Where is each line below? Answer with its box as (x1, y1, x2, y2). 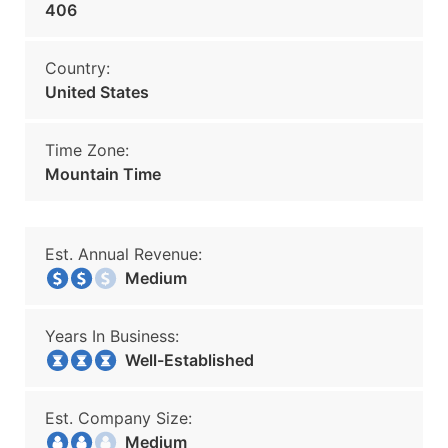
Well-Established (113, 350, 254, 370)
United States (45, 82, 149, 102)
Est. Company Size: (45, 408, 192, 428)
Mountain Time (45, 164, 161, 184)
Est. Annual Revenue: (45, 244, 202, 264)
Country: (45, 58, 110, 78)
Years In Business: (45, 326, 179, 346)
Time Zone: (45, 140, 129, 160)
